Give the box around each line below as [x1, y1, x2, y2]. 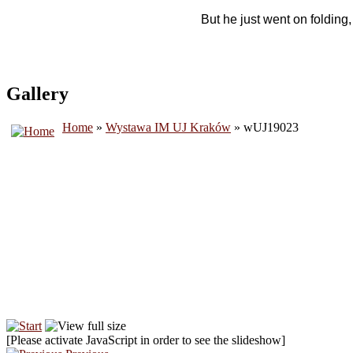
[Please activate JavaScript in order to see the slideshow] [6, 333, 285, 347]
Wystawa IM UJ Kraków [106, 120, 231, 134]
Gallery [6, 83, 69, 104]
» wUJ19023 [231, 120, 299, 134]
